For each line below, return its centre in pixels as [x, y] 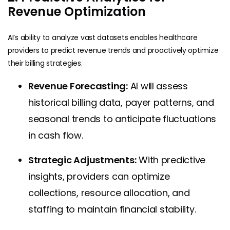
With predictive [171, 160]
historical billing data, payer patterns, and [121, 102]
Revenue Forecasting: [78, 86]
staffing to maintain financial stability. [112, 209]
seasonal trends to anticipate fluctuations [122, 119]
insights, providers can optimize [99, 176]
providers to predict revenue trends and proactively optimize [113, 50]
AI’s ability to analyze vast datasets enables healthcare [103, 37]
